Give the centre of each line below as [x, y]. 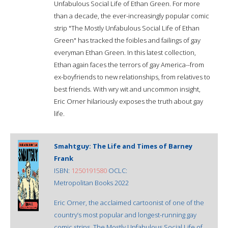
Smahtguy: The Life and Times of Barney [123, 146]
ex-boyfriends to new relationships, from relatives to [132, 77]
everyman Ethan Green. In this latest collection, [125, 52]
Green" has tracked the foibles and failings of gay [127, 40]
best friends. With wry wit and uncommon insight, [127, 89]
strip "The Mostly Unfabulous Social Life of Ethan [127, 28]
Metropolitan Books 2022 [91, 182]
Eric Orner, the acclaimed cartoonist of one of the [129, 202]
